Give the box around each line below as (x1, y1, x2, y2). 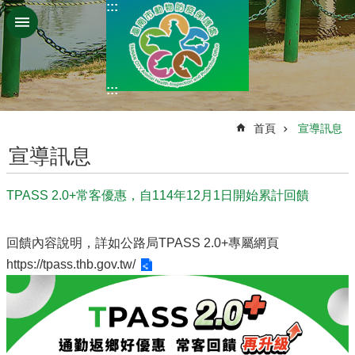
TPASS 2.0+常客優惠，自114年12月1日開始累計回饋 (6, 188, 309, 202)
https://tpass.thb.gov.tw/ (6, 257, 136, 271)
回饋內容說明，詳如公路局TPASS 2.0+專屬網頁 (6, 235, 279, 250)
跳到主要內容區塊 (8, 9, 109, 22)
